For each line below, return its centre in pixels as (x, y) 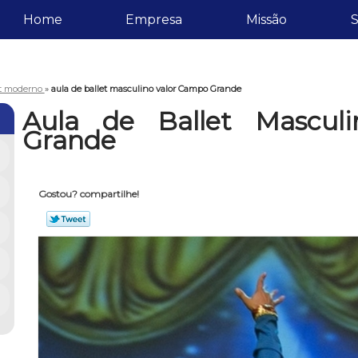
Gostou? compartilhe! (88, 194)
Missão (266, 20)
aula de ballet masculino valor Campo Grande (146, 88)
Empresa (154, 20)
